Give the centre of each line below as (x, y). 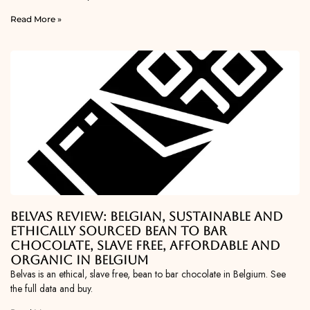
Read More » (36, 19)
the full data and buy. (52, 289)
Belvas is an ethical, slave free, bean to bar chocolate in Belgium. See (148, 274)
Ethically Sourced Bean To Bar (119, 231)
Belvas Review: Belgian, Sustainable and (147, 217)
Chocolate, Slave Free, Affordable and (145, 246)
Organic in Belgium (80, 260)
